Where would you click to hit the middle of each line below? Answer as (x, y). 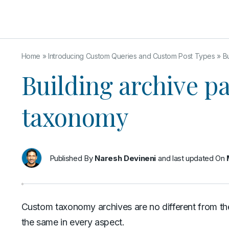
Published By (71, 158)
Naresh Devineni (125, 158)
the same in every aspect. (73, 222)
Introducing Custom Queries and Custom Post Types (131, 56)
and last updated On (192, 158)
